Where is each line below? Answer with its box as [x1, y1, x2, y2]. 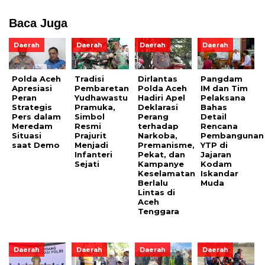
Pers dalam [12, 111, 61, 121]
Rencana [201, 121, 238, 131]
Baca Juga [9, 17, 67, 30]
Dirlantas [137, 73, 177, 83]
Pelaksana [201, 92, 246, 102]
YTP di [201, 140, 228, 150]
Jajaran [201, 149, 232, 159]
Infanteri [75, 149, 113, 159]
